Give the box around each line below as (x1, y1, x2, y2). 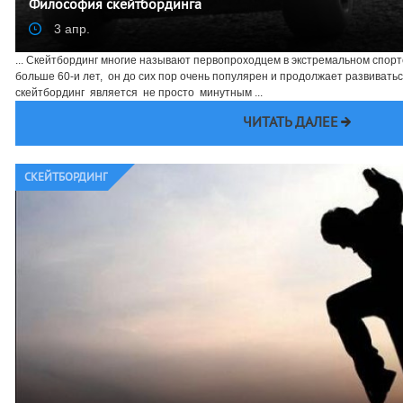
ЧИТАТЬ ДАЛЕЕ (242, 117, 338, 130)
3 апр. (50, 22, 90, 36)
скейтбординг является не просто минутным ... (15, 86, 263, 100)
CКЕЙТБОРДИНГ (24, 173, 108, 184)
